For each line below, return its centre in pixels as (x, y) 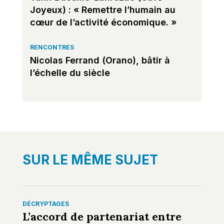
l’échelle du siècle (70, 72)
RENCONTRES (52, 47)
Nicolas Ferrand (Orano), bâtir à (100, 60)
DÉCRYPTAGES (45, 203)
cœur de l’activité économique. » (103, 22)
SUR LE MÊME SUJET (90, 159)
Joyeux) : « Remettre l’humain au (102, 9)
